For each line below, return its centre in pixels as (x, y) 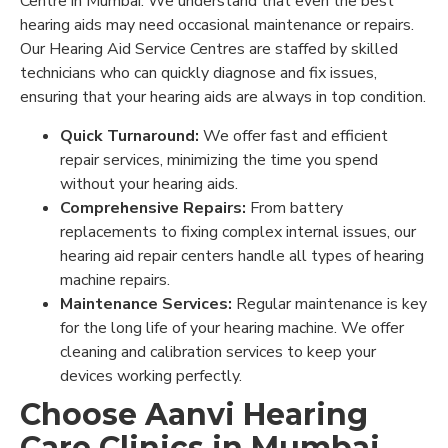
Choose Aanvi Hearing (194, 414)
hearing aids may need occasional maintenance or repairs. (217, 25)
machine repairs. (115, 280)
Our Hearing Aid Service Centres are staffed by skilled (209, 49)
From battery (296, 208)
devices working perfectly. (151, 376)
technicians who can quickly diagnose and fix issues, (198, 73)
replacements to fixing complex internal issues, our (238, 232)
